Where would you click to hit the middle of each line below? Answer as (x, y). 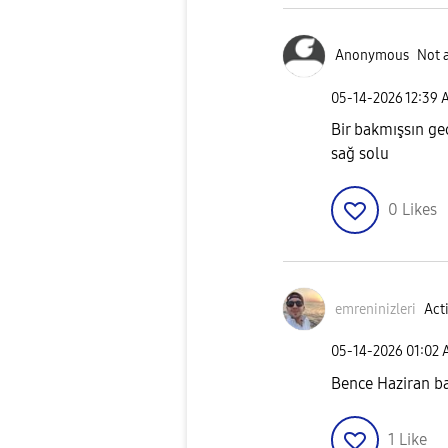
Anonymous (372, 56)
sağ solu (360, 154)
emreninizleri (375, 309)
